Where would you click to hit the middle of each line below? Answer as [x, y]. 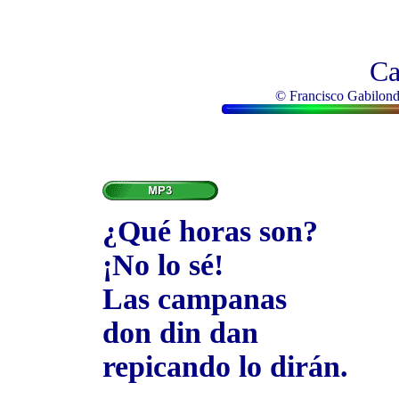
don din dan [180, 333]
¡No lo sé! [163, 265]
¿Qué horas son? [210, 231]
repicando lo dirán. [225, 366]
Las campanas [195, 299]
